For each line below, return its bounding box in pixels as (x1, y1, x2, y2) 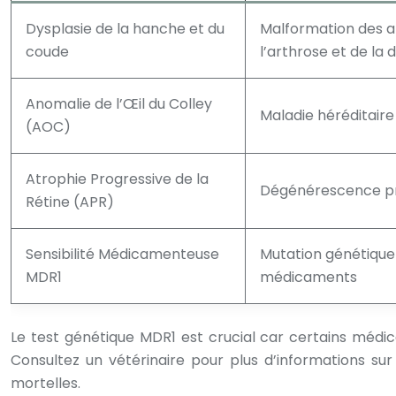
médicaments (260, 267, 357, 287)
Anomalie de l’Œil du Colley (26, 94, 212, 114)
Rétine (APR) (26, 192, 114, 212)
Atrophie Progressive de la (26, 169, 209, 189)
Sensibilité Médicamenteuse (26, 244, 219, 264)
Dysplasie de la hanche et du (26, 19, 225, 39)
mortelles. (11, 373, 80, 393)
